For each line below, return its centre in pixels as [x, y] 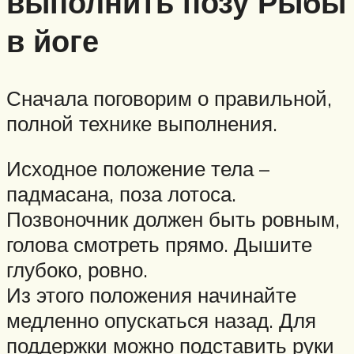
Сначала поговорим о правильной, [169, 98]
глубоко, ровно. [77, 270]
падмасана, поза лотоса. [121, 194]
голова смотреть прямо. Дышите [159, 245]
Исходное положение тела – [138, 169]
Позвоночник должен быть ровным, [173, 219]
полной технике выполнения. [142, 123]
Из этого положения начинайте [151, 295]
